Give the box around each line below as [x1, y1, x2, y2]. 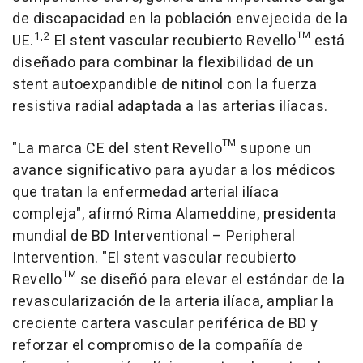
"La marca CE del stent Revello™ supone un [12, 138, 312, 160]
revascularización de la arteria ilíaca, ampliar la [12, 291, 334, 313]
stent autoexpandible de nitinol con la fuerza [12, 74, 318, 96]
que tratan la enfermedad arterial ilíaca [12, 181, 279, 203]
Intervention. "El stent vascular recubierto [12, 247, 297, 269]
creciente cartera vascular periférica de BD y [12, 313, 318, 335]
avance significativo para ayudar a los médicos [12, 160, 335, 181]
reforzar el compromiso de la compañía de [12, 335, 303, 357]
